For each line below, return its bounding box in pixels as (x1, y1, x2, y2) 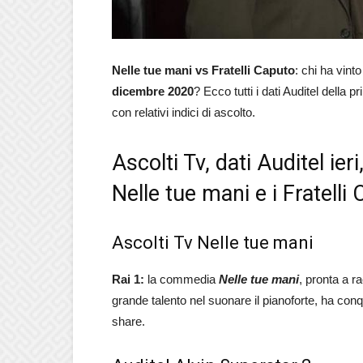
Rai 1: (112, 272, 144, 286)
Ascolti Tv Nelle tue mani (112, 233, 314, 253)
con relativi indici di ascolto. (112, 105, 255, 119)
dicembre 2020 (112, 84, 194, 98)
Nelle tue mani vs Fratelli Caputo (112, 63, 295, 77)
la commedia (144, 272, 219, 286)
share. (112, 314, 145, 328)
